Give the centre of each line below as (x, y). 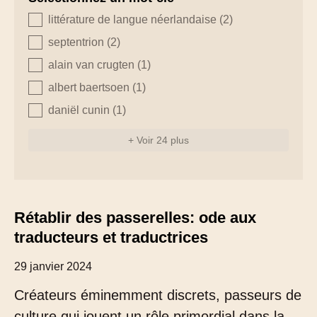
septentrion (77, 42)
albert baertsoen (90, 87)
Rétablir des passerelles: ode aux (135, 218)
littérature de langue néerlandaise (134, 19)
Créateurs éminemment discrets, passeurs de (158, 295)
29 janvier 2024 (53, 266)
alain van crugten (93, 65)
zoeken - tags (71, 21)
